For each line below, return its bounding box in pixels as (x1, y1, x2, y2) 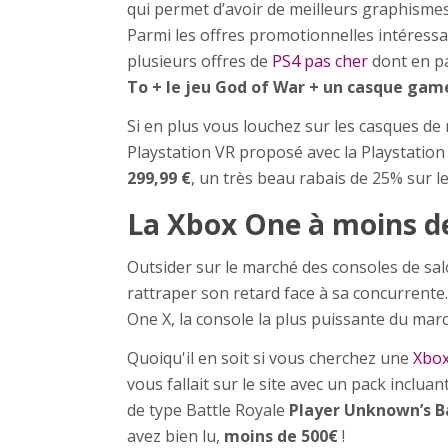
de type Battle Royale (127, 398, 289, 421)
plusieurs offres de (127, 49, 272, 72)
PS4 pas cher (272, 49, 368, 72)
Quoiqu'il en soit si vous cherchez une (127, 346, 413, 369)
